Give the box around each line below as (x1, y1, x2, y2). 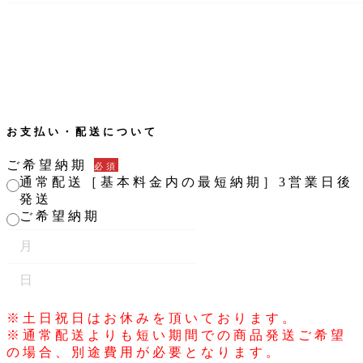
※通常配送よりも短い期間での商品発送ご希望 (6, 327, 347, 342)
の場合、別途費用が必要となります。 (6, 344, 282, 359)
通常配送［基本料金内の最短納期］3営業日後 (19, 175, 353, 190)
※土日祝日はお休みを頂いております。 (6, 310, 298, 325)
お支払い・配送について (6, 126, 158, 139)
